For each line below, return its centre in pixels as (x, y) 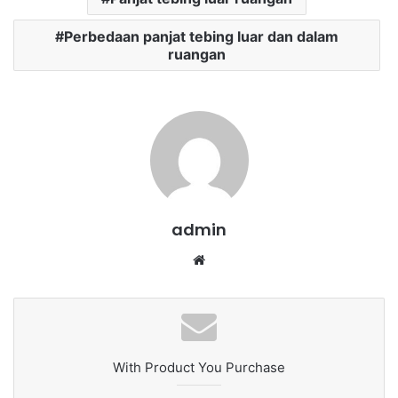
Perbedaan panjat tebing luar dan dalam (201, 36)
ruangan (197, 54)
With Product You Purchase (199, 367)
